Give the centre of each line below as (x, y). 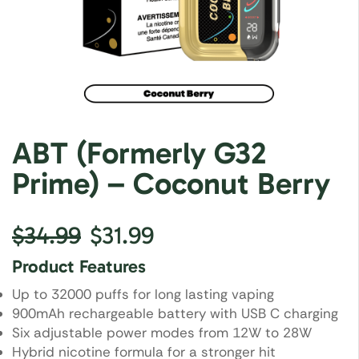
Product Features (79, 266)
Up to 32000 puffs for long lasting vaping (143, 294)
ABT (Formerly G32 (139, 153)
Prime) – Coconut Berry (171, 183)
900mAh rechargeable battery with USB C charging (175, 313)
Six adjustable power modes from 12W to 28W (162, 332)
